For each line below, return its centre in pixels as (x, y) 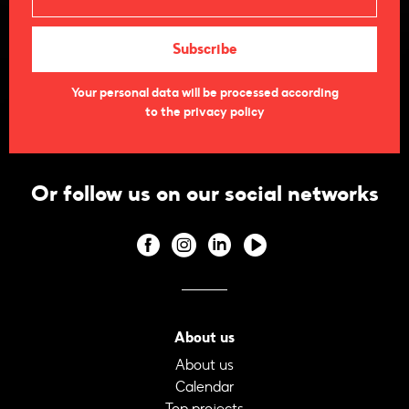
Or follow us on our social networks (204, 194)
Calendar (204, 386)
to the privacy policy (204, 112)
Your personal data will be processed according (204, 93)
